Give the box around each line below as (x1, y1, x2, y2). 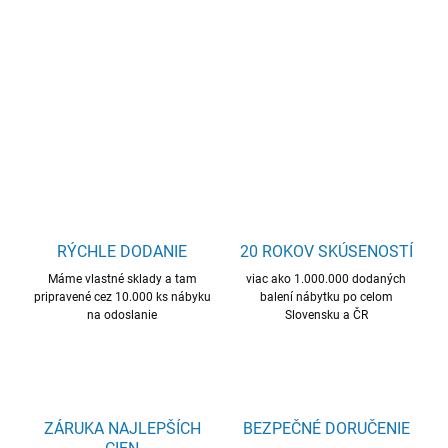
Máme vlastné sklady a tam (47, 272, 197, 287)
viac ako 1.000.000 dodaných (246, 272, 406, 287)
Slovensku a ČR (284, 308, 368, 323)
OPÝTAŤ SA (263, 120, 324, 135)
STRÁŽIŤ (380, 120, 428, 135)
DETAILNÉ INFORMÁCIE (20, 71, 151, 86)
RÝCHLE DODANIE (57, 242, 187, 262)
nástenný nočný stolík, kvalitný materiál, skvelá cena (20, 39, 341, 56)
